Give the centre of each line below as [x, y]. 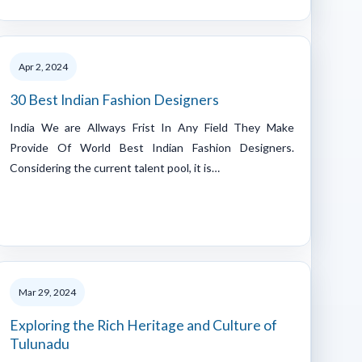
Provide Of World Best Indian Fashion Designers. [152, 147]
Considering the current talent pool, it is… [115, 167]
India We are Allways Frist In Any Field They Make [152, 127]
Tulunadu [40, 343]
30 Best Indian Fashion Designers [114, 99]
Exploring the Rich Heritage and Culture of [143, 325]
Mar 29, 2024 [47, 292]
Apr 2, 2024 [43, 66]
